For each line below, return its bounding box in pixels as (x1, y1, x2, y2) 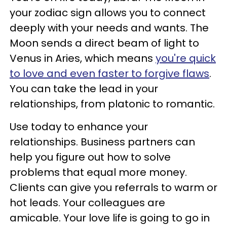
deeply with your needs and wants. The (10, 21, 209, 35)
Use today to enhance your (10, 120, 148, 134)
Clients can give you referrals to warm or (10, 180, 217, 195)
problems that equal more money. (10, 165, 187, 180)
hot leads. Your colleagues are (10, 196, 165, 210)
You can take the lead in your (10, 82, 158, 96)
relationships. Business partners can (10, 135, 195, 149)
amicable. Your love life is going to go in (10, 211, 210, 225)
